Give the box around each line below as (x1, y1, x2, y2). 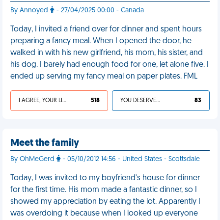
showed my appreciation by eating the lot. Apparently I (10, 198, 200, 206)
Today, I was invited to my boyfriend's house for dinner (10, 174, 200, 182)
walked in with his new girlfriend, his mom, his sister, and (10, 49, 203, 57)
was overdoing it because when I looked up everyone (10, 210, 198, 218)
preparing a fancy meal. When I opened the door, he (10, 37, 192, 45)
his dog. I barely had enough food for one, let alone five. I (10, 61, 209, 69)
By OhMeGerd (10, 156, 56, 163)
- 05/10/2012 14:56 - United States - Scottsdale (61, 156, 200, 163)
